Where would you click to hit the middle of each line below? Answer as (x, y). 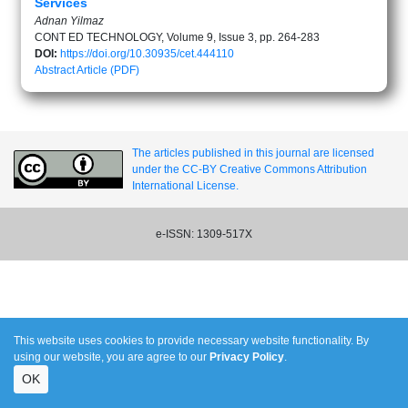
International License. (185, 186)
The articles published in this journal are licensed (253, 153)
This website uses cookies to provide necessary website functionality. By (191, 341)
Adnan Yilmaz (69, 21)
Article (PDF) (108, 70)
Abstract (55, 70)
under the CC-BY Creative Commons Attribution (250, 169)
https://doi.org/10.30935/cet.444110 (147, 54)
